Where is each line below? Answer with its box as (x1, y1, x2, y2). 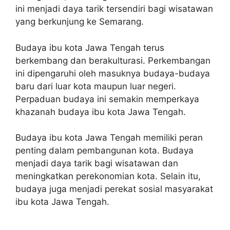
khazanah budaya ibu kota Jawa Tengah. (15, 106, 186, 117)
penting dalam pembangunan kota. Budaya (15, 145, 194, 156)
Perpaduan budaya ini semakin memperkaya (15, 93, 199, 104)
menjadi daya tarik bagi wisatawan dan (15, 158, 178, 168)
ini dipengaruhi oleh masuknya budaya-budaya (15, 68, 210, 79)
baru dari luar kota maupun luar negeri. (15, 81, 176, 91)
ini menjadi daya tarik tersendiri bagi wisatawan (15, 4, 213, 14)
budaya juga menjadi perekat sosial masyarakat (15, 184, 213, 194)
